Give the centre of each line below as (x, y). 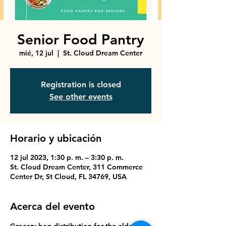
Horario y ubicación (56, 138)
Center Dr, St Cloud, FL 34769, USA (68, 177)
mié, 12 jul (36, 53)
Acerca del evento (52, 206)
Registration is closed (81, 84)
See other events (81, 97)
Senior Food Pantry (81, 39)
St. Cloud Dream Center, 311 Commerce (76, 167)
